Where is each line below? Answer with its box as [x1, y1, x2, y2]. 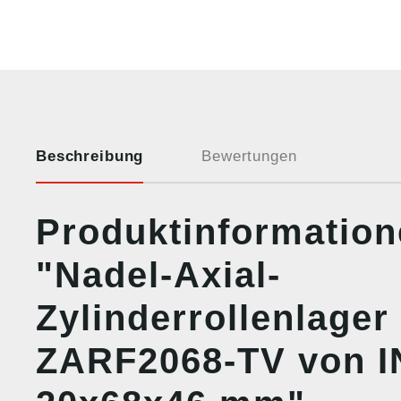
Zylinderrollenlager [36, 298, 389, 337]
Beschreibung [36, 148, 144, 165]
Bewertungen [201, 148, 297, 165]
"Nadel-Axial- [36, 255, 281, 294]
